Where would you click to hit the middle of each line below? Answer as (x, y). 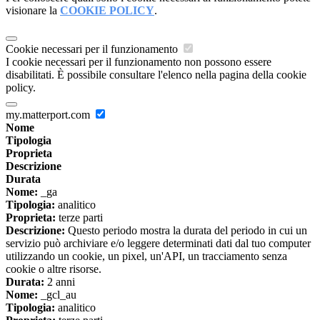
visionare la (33, 11)
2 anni (60, 282)
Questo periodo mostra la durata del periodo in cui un (186, 231)
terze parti (79, 218)
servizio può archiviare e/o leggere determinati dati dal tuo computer (158, 244)
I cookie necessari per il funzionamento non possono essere (139, 62)
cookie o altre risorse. (54, 269)
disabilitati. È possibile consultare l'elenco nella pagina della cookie (156, 75)
